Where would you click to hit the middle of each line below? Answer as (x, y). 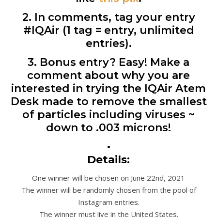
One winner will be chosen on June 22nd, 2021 (108, 178)
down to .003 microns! (108, 127)
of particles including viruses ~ (108, 114)
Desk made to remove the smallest (108, 101)
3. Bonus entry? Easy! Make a (108, 62)
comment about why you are (108, 75)
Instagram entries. (108, 202)
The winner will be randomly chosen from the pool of (108, 190)
